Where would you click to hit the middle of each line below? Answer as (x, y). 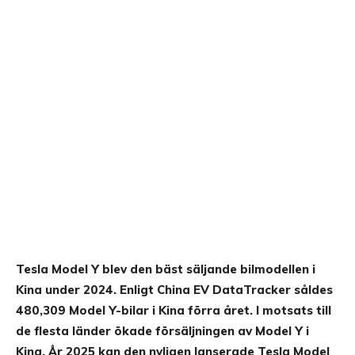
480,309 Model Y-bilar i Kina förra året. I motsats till (174, 311)
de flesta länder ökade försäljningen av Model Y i (162, 331)
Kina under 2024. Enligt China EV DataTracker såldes (174, 290)
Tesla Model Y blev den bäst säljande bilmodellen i (166, 269)
